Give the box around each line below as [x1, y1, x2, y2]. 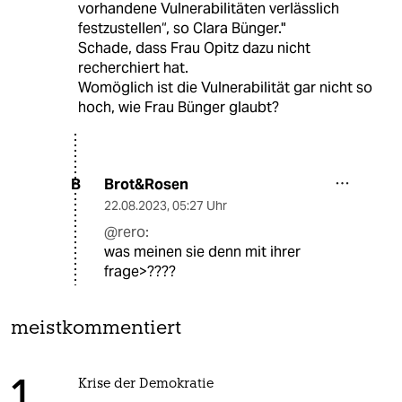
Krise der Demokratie [77, 377, 214, 391]
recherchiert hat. [77, 57, 188, 77]
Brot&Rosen [104, 174, 188, 194]
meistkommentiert [11, 319, 181, 338]
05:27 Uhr [172, 197, 227, 214]
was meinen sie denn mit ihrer [104, 241, 301, 261]
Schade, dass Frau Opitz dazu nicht [77, 38, 310, 57]
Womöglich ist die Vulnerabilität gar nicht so [77, 77, 372, 97]
